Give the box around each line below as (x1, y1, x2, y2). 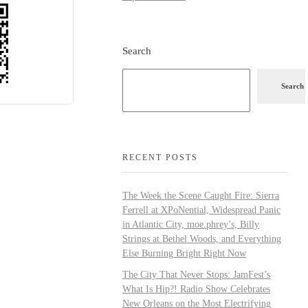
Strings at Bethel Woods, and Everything (122, 233, 281, 244)
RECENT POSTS (122, 152, 198, 162)
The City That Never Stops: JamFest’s (122, 269, 270, 280)
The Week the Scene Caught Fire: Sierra (122, 190, 279, 201)
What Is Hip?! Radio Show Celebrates (122, 283, 270, 294)
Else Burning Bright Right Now (122, 247, 246, 258)
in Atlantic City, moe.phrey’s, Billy (122, 219, 259, 230)
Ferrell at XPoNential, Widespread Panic (122, 204, 280, 215)
